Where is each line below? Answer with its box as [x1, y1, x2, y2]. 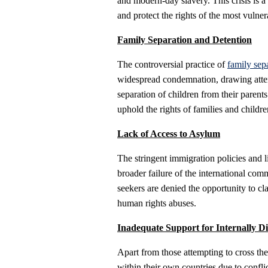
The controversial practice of [117, 59, 227, 70]
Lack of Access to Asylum [117, 129, 220, 139]
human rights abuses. [117, 198, 196, 209]
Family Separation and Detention [117, 35, 252, 45]
